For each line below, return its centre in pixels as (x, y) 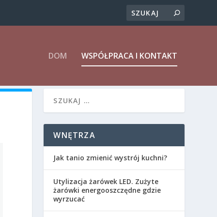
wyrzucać (69, 199)
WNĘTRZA (74, 135)
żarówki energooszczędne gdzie (107, 190)
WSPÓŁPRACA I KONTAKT (129, 56)
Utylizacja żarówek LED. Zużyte (106, 181)
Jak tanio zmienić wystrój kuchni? (110, 157)
